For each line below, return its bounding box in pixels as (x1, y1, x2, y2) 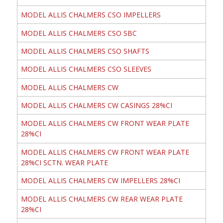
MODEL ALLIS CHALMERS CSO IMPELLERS (20, 10, 161, 20)
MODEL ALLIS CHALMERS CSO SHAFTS (20, 46, 149, 56)
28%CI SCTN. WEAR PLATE (20, 157, 108, 167)
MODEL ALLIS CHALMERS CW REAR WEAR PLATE (20, 194, 183, 204)
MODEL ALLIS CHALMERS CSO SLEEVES (20, 64, 151, 74)
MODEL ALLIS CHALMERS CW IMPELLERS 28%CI (20, 176, 180, 186)
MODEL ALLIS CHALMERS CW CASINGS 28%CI (20, 101, 172, 111)
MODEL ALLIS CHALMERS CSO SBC (20, 28, 137, 38)
